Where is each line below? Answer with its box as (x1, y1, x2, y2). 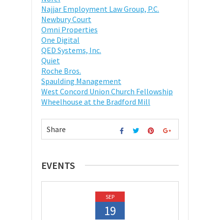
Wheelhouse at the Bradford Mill (41, 96, 150, 107)
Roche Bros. (41, 65, 81, 76)
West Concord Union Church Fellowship (41, 86, 173, 96)
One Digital (41, 34, 80, 45)
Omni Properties (41, 24, 98, 34)
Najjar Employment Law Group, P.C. (41, 3, 159, 14)
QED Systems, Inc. (41, 45, 101, 55)
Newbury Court (41, 14, 91, 24)
